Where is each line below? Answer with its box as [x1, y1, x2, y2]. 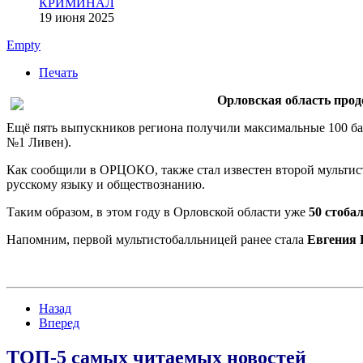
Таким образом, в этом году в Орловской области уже [6, 204, 309, 219]
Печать [39, 65, 78, 79]
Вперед [39, 315, 79, 330]
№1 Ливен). [6, 135, 71, 149]
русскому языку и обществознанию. [6, 177, 205, 191]
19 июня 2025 [39, 10, 114, 24]
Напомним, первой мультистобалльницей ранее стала [6, 232, 307, 246]
